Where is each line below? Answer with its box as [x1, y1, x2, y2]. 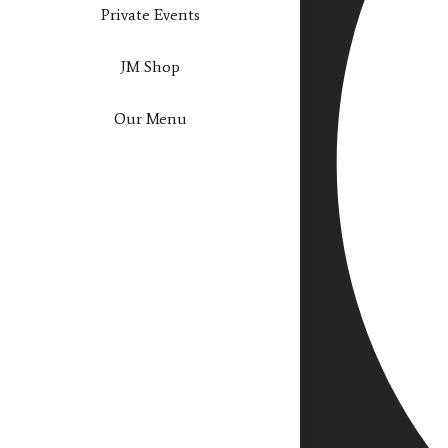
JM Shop [120, 56, 180, 76]
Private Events [100, 4, 200, 24]
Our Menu [113, 108, 187, 128]
